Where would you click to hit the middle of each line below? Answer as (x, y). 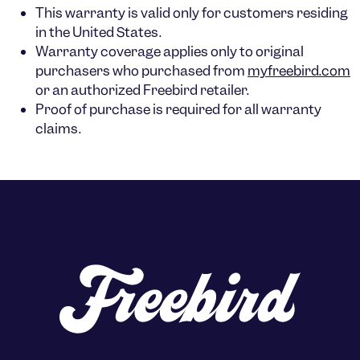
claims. (58, 129)
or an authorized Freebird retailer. (142, 90)
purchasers (73, 71)
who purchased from (179, 71)
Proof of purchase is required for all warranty (178, 109)
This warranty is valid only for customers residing (192, 13)
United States (116, 32)
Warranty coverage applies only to (145, 51)
